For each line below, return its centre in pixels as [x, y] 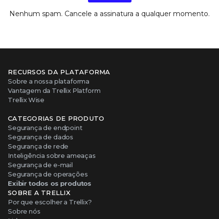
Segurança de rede [38, 146]
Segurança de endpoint [45, 127]
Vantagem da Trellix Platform [54, 90]
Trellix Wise [26, 99]
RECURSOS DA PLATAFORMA [59, 72]
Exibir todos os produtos [50, 183]
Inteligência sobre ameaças [52, 155]
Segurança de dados [41, 137]
